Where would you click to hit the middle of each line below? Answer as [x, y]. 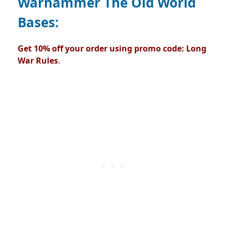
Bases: [38, 22]
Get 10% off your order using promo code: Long [112, 49]
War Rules [38, 61]
